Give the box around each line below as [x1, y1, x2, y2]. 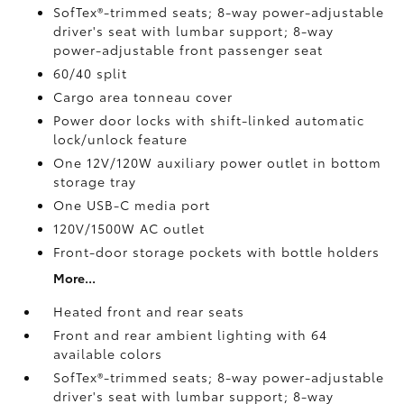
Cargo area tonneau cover [53, 87, 234, 106]
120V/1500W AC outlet [53, 219, 206, 237]
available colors [53, 344, 163, 363]
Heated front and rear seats [53, 302, 245, 320]
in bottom [313, 153, 382, 171]
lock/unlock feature [53, 130, 188, 148]
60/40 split [53, 64, 128, 82]
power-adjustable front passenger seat [53, 41, 324, 59]
